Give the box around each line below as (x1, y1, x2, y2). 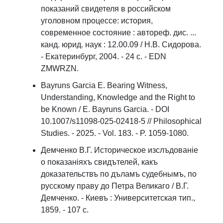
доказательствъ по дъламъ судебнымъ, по (41, 170, 197, 178)
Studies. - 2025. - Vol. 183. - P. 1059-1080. (41, 129, 189, 137)
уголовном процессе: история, (41, 16, 153, 25)
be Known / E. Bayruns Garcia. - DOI (41, 105, 169, 113)
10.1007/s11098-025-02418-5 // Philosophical (41, 117, 202, 125)
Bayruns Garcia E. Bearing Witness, (41, 81, 167, 90)
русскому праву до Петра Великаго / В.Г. (41, 182, 189, 190)
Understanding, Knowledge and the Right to (41, 93, 195, 102)
